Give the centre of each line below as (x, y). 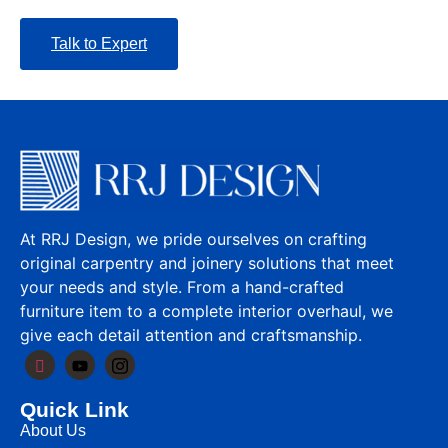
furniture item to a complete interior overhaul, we (206, 310)
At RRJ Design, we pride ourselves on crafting (193, 238)
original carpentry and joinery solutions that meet (207, 262)
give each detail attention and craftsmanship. (191, 334)
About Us (53, 431)
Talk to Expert (99, 43)
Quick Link (74, 410)
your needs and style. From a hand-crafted (182, 286)
